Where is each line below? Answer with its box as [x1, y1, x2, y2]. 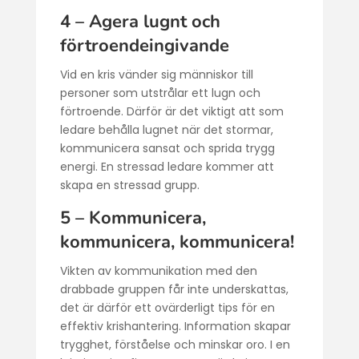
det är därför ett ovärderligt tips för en [59, 300, 275, 316]
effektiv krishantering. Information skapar [59, 318, 291, 334]
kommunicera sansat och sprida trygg [59, 140, 275, 156]
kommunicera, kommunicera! [59, 230, 294, 254]
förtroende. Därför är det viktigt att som [59, 103, 284, 119]
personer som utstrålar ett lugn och [59, 85, 260, 101]
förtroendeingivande [59, 34, 229, 58]
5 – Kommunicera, [59, 206, 206, 230]
